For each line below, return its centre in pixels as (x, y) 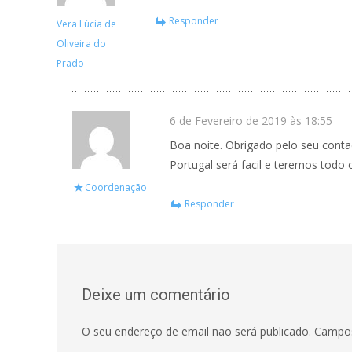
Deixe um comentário (156, 295)
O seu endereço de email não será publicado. (196, 331)
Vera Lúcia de (86, 24)
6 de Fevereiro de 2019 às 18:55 (251, 121)
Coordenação (116, 187)
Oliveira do (81, 44)
